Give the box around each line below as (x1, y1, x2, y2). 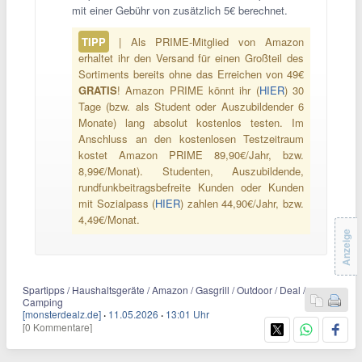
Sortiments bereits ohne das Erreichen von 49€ (78, 66, 304, 82)
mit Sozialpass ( (78, 196, 156, 212)
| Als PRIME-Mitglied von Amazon (109, 34, 304, 50)
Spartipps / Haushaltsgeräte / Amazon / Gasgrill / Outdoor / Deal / (23, 283, 305, 297)
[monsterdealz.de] (23, 307, 101, 322)
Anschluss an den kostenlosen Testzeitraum (78, 131, 304, 147)
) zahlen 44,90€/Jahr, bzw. (180, 196, 305, 212)
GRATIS (78, 82, 117, 99)
